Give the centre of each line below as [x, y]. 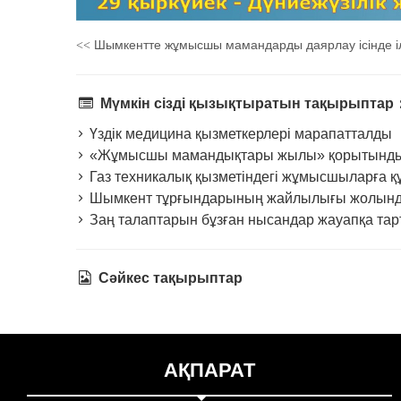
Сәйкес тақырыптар [168, 278]
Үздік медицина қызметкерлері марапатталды [239, 134]
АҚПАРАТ [209, 371]
